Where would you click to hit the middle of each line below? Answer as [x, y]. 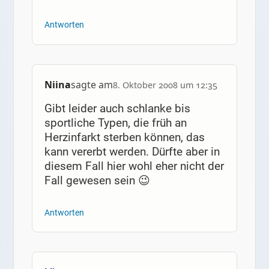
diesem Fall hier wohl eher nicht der [134, 166]
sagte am [92, 84]
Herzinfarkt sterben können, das [124, 137]
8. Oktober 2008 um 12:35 [165, 85]
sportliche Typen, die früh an [115, 122]
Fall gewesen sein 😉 [97, 180]
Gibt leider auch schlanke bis [117, 108]
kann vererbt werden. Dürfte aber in [132, 151]
